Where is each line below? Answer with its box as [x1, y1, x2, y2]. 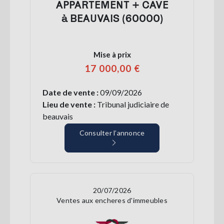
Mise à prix [93, 49, 131, 59]
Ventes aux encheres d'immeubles [56, 195, 167, 204]
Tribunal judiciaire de [95, 99, 169, 109]
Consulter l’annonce [79, 128, 145, 137]
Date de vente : [42, 87, 100, 97]
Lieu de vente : [42, 99, 95, 109]
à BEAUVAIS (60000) [61, 11, 163, 24]
